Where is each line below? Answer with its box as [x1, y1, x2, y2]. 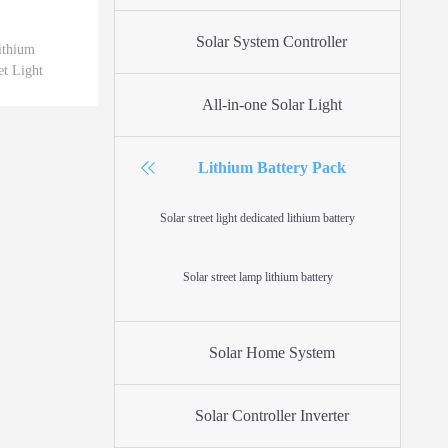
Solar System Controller [196, 33, 348, 50]
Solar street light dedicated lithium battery [160, 211, 355, 225]
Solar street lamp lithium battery [182, 270, 333, 284]
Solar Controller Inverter [194, 407, 349, 424]
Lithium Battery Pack [197, 159, 346, 176]
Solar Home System [208, 344, 335, 361]
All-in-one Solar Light [201, 96, 342, 113]
